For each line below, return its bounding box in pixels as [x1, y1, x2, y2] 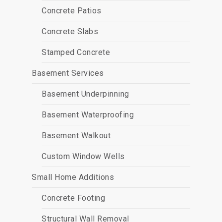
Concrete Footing [42, 193, 105, 203]
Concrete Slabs [42, 27, 98, 36]
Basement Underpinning [42, 89, 129, 99]
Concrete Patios [42, 6, 102, 15]
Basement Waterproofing [42, 110, 134, 119]
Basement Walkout [42, 131, 111, 140]
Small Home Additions [32, 172, 114, 182]
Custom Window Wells [42, 152, 125, 161]
